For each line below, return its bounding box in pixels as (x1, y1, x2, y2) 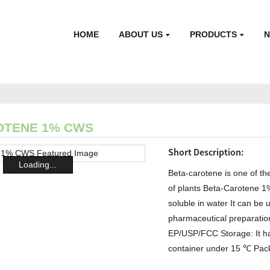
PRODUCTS (190, 29, 237, 39)
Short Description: (168, 145, 244, 158)
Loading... (19, 160, 57, 170)
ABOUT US (119, 29, 163, 39)
